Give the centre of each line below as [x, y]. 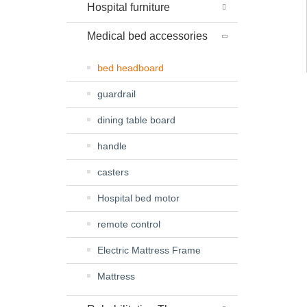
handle [112, 146]
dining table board [136, 120]
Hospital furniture [128, 7]
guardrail [116, 94]
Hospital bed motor [138, 198]
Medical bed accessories [147, 36]
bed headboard [131, 68]
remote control [129, 224]
